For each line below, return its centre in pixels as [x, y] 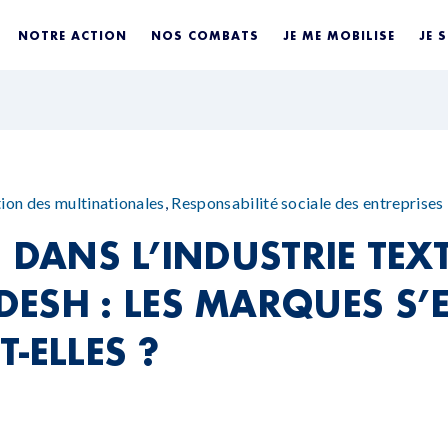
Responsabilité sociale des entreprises [307, 202]
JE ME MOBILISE [339, 35]
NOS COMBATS [205, 35]
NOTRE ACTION [73, 35]
